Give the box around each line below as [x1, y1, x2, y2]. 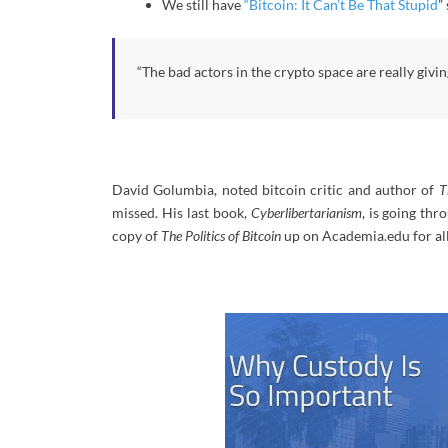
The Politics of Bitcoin [161, 227, 281, 245]
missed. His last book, [112, 204, 251, 222]
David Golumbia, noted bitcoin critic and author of [112, 181, 439, 199]
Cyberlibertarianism [250, 204, 362, 222]
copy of [112, 227, 161, 245]
